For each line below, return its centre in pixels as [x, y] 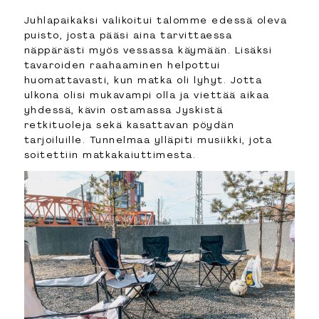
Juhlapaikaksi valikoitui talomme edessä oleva [156, 20]
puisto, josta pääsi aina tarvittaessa [128, 35]
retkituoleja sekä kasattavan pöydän [129, 125]
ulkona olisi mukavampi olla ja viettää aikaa [147, 95]
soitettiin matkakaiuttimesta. [110, 155]
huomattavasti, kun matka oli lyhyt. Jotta [143, 80]
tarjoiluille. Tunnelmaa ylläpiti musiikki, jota [148, 140]
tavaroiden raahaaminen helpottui [122, 65]
